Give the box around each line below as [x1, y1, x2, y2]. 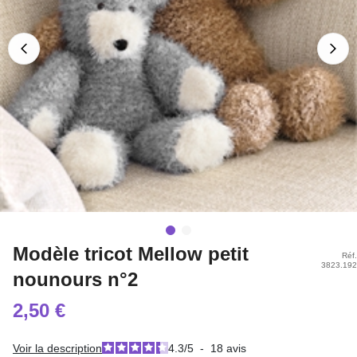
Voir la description [13, 342, 102, 355]
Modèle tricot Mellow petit [13, 243, 249, 265]
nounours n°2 [13, 269, 138, 290]
